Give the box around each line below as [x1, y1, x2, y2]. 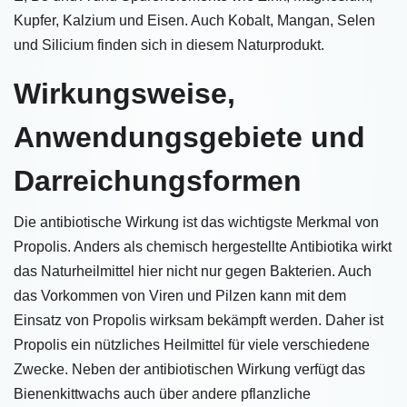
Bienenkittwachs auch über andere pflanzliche [14, 386, 311, 402]
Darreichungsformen [14, 164, 302, 197]
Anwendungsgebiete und [14, 121, 365, 154]
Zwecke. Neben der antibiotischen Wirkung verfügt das [14, 362, 365, 377]
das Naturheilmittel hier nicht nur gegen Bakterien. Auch [14, 263, 372, 279]
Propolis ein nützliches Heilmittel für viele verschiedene [14, 337, 370, 352]
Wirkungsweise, [14, 77, 235, 110]
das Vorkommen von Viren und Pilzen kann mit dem [14, 288, 346, 303]
